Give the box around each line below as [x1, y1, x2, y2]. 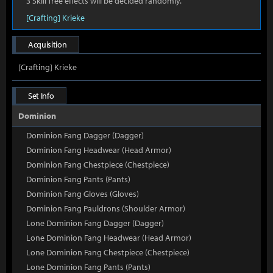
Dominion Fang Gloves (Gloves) [26, 188, 139, 199]
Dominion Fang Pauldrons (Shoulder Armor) [26, 203, 185, 214]
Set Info [28, 90, 54, 101]
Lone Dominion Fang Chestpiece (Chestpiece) [26, 247, 190, 258]
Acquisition [28, 39, 67, 50]
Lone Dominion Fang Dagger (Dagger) [26, 218, 164, 229]
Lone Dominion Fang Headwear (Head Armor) [26, 232, 191, 243]
